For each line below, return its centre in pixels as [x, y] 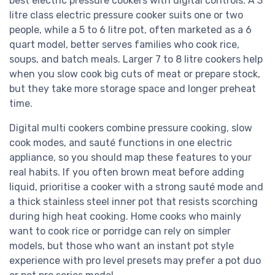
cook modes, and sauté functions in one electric [121, 142]
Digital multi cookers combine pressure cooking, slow [131, 128]
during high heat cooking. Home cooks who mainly [125, 216]
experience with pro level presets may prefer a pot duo [135, 260]
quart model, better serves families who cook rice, [124, 44]
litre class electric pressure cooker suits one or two [126, 15]
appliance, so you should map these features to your [130, 157]
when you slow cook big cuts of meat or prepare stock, [135, 74]
